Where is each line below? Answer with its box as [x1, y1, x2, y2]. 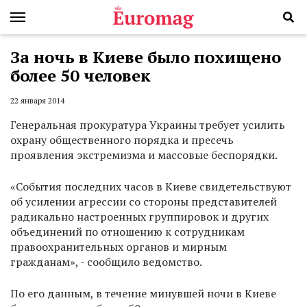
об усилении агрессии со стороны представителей [10, 194, 277, 210]
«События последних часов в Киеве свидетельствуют [10, 179, 291, 195]
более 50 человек [10, 64, 151, 86]
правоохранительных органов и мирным [10, 239, 227, 255]
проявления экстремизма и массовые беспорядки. [10, 147, 278, 163]
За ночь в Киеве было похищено [10, 46, 281, 68]
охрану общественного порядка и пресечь [10, 132, 234, 148]
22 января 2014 [10, 95, 64, 106]
